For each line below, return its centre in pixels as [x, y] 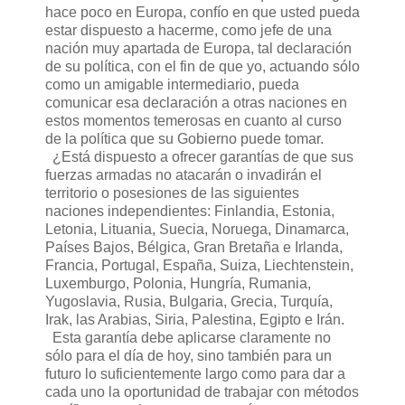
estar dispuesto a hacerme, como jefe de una [188, 31]
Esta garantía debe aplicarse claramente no [188, 338]
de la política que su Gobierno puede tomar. [184, 139]
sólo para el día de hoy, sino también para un [188, 356]
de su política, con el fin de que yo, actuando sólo [202, 67]
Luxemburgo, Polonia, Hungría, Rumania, [178, 284]
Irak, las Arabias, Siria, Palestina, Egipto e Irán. [195, 320]
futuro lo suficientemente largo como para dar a [195, 374]
